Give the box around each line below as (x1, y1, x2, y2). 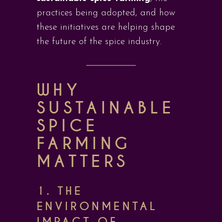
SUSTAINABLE (37, 98, 174, 118)
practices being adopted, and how (37, 8, 175, 18)
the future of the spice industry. (37, 37, 162, 47)
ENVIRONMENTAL (37, 199, 158, 214)
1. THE (37, 184, 83, 198)
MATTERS (37, 152, 129, 172)
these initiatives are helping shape (37, 23, 175, 32)
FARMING (37, 134, 131, 154)
